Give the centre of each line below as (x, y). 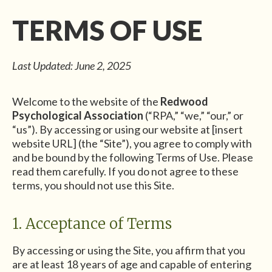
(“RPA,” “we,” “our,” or (193, 115)
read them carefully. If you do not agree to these (125, 171)
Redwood (184, 101)
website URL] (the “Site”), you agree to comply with (132, 143)
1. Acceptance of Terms (92, 223)
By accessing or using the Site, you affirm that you (129, 250)
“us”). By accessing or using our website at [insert (127, 129)
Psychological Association (78, 115)
